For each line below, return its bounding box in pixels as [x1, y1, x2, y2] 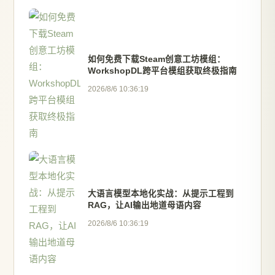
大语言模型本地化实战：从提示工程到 [88, 188, 234, 198]
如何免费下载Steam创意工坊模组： [88, 55, 225, 64]
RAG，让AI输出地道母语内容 [88, 200, 201, 210]
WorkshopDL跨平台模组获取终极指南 [88, 66, 237, 76]
